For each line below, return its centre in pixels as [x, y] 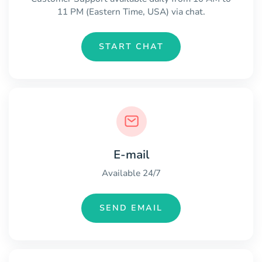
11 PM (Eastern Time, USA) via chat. [131, 11]
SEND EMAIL [131, 208]
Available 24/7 [131, 173]
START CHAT [131, 47]
